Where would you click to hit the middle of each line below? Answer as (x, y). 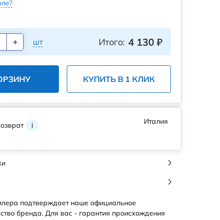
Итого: (112, 42)
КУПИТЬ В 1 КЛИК (119, 79)
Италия (156, 121)
